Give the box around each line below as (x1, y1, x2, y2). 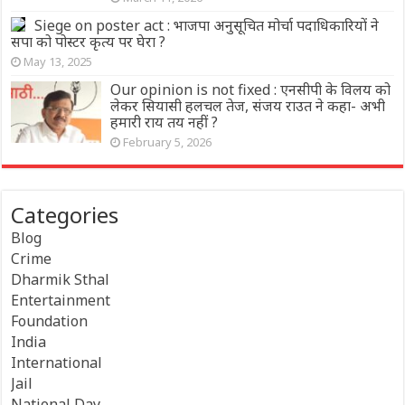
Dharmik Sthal (11, 268, 110, 289)
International (11, 352, 103, 372)
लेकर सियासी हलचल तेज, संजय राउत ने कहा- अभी (110, 95, 386, 116)
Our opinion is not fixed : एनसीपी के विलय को (110, 79, 391, 99)
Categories (11, 199, 119, 230)
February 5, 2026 (123, 133, 212, 150)
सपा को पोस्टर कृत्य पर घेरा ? (11, 31, 166, 52)
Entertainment (11, 289, 111, 310)
